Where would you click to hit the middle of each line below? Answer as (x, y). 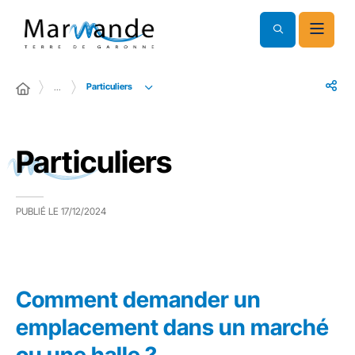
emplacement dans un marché (172, 327)
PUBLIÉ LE (37, 211)
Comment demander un (138, 300)
